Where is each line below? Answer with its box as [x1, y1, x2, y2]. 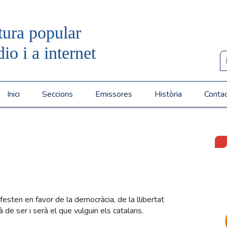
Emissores [95, 89, 132, 100]
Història [154, 89, 182, 100]
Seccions [42, 89, 73, 100]
